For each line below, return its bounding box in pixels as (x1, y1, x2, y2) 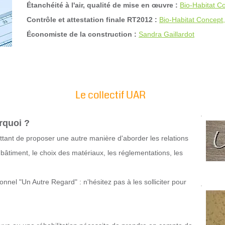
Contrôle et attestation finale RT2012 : (27, 16, 157, 24)
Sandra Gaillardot (139, 30, 194, 38)
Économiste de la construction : (27, 30, 137, 38)
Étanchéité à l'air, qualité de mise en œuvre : (27, 1, 178, 9)
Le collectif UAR (75, 88, 146, 102)
